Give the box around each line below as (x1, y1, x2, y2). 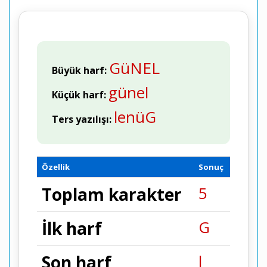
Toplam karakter (42, 183, 182, 206)
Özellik (42, 162, 70, 172)
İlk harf (42, 217, 102, 240)
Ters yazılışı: (52, 113, 111, 126)
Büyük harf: (52, 64, 107, 77)
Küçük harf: (52, 88, 106, 101)
